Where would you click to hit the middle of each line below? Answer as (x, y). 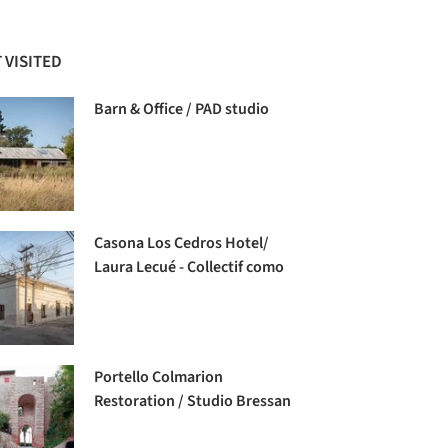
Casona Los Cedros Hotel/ (182, 242)
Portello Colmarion (159, 377)
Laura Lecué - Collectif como (189, 266)
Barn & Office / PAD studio (182, 108)
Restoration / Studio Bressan (193, 401)
